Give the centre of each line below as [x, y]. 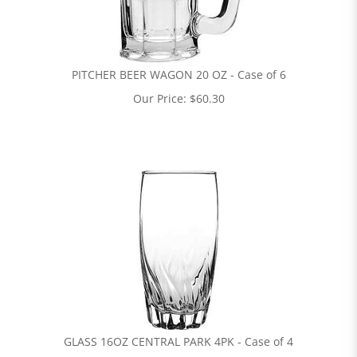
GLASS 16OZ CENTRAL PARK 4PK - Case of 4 [178, 341]
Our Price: [159, 98]
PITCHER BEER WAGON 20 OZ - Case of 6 [178, 75]
